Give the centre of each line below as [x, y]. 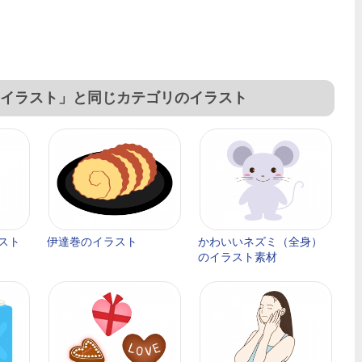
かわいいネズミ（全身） [260, 242]
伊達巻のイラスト [92, 242]
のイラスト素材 [238, 257]
